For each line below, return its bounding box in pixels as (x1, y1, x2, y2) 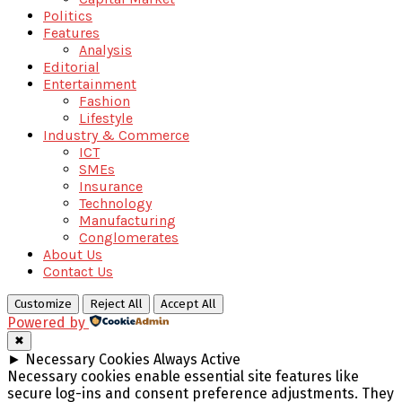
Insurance (79, 177, 143, 195)
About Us (43, 245, 102, 263)
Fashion (79, 92, 130, 109)
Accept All (161, 296, 216, 311)
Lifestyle (79, 109, 133, 127)
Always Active (153, 350, 240, 368)
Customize (14, 296, 72, 311)
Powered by (7, 313, 85, 331)
